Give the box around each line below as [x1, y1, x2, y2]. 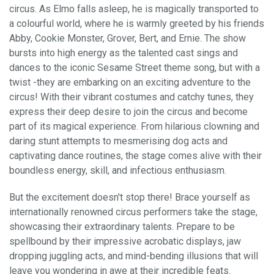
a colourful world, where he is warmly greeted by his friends [9, 17, 264, 29]
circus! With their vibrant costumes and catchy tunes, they [9, 91, 254, 103]
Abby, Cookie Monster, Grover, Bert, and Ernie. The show [9, 32, 246, 44]
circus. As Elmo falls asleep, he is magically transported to [9, 2, 259, 15]
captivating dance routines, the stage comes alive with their [9, 149, 262, 161]
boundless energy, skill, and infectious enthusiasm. [9, 164, 226, 176]
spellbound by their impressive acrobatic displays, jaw [9, 235, 241, 247]
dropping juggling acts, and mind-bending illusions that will [9, 250, 258, 262]
